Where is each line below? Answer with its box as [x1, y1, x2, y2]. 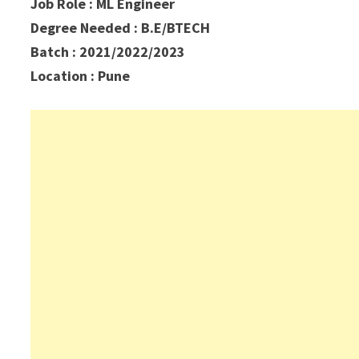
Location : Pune [30, 67, 131, 86]
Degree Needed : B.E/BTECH [30, 18, 211, 38]
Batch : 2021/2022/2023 [30, 42, 186, 62]
